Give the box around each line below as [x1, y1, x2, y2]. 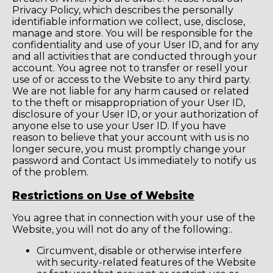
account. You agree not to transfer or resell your [12, 62, 248, 74]
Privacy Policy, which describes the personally [12, 4, 233, 16]
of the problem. [12, 166, 88, 179]
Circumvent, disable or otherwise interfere [37, 245, 242, 257]
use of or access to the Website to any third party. [12, 74, 251, 86]
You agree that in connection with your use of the [12, 212, 255, 224]
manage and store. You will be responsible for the [12, 27, 253, 40]
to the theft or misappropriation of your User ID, [12, 97, 245, 109]
